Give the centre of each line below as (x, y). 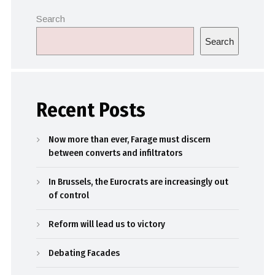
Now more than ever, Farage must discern (130, 140)
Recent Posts (91, 110)
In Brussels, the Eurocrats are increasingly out (139, 182)
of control (69, 196)
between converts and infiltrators (116, 153)
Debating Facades (84, 253)
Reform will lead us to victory (107, 224)
